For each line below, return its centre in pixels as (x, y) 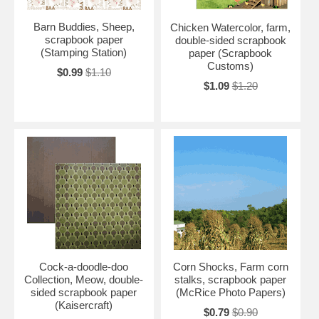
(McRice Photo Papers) (230, 293)
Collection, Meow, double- (84, 280)
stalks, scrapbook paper (231, 280)
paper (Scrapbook (231, 53)
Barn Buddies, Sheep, (84, 27)
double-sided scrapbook (230, 41)
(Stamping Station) (84, 53)
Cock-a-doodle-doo (84, 267)
